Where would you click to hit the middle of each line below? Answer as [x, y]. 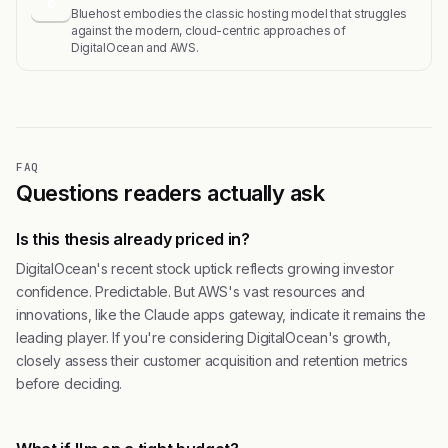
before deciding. [69, 383]
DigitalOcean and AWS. [135, 47]
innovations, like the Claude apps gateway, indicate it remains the [221, 314]
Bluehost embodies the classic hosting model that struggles [239, 13]
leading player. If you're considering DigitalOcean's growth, [203, 337]
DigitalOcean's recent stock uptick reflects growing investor [205, 268]
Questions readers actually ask [170, 193]
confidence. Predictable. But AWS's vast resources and [190, 291]
